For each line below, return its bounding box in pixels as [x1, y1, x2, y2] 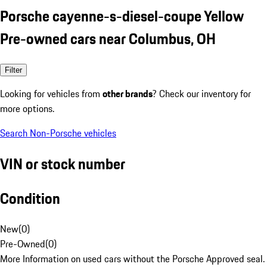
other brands [103, 86, 153, 101]
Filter [5, 65, 22, 74]
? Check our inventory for [153, 86, 251, 101]
